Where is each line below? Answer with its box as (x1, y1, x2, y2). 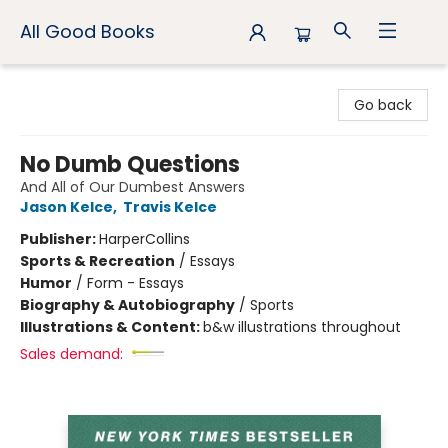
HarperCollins (99, 229, 190, 249)
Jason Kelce (20, 197, 113, 217)
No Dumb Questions (20, 149, 240, 180)
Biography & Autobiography (20, 295, 235, 315)
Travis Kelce (123, 197, 217, 217)
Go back (354, 95, 412, 115)
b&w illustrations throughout (203, 317, 401, 337)
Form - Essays (87, 273, 184, 293)
